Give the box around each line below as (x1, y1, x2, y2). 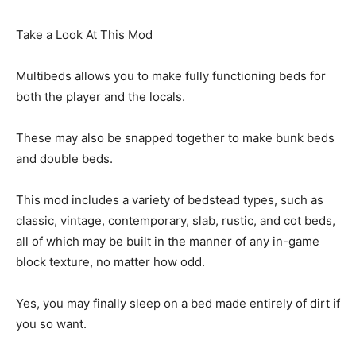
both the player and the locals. (16, 89, 185, 105)
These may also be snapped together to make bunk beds (16, 130, 335, 146)
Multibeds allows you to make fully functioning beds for (16, 68, 326, 84)
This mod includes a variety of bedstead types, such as (16, 192, 323, 208)
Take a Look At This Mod (16, 27, 153, 43)
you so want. (16, 316, 87, 332)
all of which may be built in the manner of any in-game (16, 234, 319, 250)
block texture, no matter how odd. (16, 254, 205, 270)
